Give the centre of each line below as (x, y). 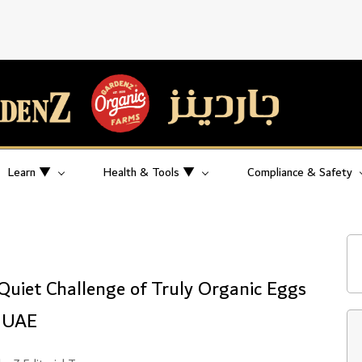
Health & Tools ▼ (149, 172)
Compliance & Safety (300, 172)
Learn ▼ (29, 172)
